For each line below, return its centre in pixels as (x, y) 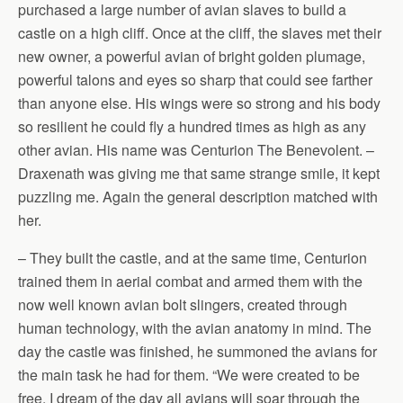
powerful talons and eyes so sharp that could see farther (195, 80)
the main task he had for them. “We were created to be (189, 375)
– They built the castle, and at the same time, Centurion (193, 258)
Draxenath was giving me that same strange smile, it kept (199, 173)
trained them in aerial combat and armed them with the (190, 281)
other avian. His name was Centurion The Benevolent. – (196, 150)
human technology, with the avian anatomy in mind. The (195, 328)
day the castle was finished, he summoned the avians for (197, 351)
